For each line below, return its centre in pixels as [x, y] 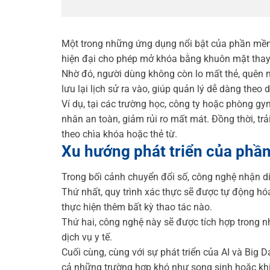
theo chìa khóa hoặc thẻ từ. [119, 134]
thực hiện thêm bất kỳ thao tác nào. [137, 207]
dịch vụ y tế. [87, 237]
